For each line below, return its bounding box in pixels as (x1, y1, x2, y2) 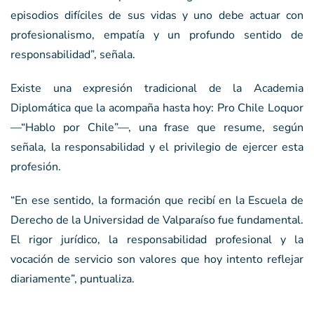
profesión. (11, 158, 61, 175)
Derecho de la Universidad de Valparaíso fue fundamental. (11, 212, 303, 228)
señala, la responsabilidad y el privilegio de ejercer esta (11, 139, 303, 155)
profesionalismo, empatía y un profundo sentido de (11, 27, 303, 43)
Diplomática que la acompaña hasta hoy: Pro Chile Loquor (11, 100, 303, 116)
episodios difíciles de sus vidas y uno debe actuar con (11, 7, 303, 23)
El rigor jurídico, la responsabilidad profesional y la (11, 231, 303, 247)
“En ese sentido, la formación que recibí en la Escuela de (11, 192, 303, 208)
